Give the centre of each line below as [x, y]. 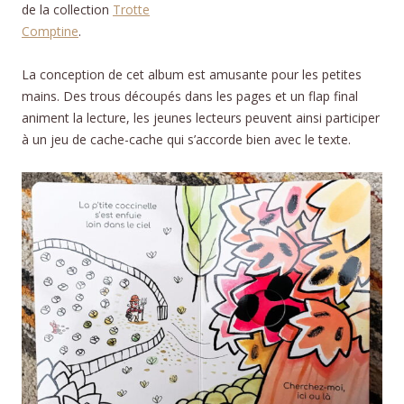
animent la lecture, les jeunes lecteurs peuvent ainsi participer [201, 117]
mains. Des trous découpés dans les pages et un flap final [190, 96]
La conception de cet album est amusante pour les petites [192, 74]
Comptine [50, 31]
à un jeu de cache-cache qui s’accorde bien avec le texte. [188, 139]
